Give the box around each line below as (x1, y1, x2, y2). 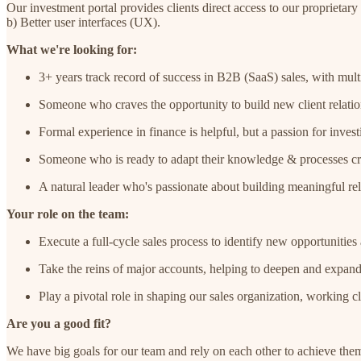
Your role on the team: (6, 207, 129, 222)
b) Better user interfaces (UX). (6, 15, 160, 30)
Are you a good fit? (6, 317, 111, 331)
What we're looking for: (6, 43, 137, 57)
